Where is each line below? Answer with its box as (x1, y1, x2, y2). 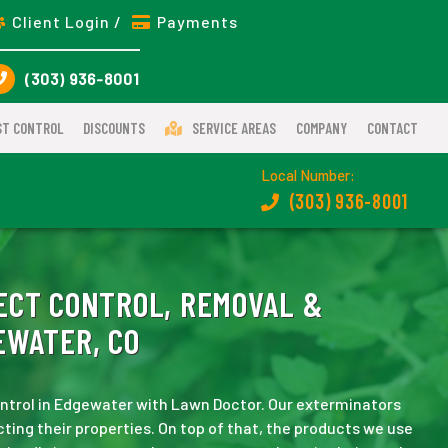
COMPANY (296, 119, 347, 137)
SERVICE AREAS (192, 119, 276, 137)
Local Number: (260, 165, 355, 184)
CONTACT (367, 119, 418, 137)
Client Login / (11, 11, 126, 31)
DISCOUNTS (83, 119, 145, 137)
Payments (156, 11, 238, 31)
